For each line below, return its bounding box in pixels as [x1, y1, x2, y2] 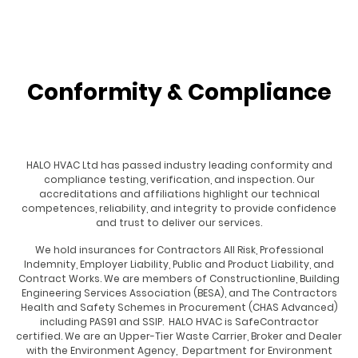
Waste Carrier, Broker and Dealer [176, 328, 342, 343]
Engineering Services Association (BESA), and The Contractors [21, 285, 337, 300]
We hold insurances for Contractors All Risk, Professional [34, 242, 324, 257]
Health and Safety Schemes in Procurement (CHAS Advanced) [20, 300, 338, 314]
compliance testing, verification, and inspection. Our [43, 172, 315, 186]
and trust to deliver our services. [96, 215, 262, 229]
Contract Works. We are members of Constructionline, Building [18, 271, 340, 285]
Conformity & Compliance [26, 76, 332, 108]
